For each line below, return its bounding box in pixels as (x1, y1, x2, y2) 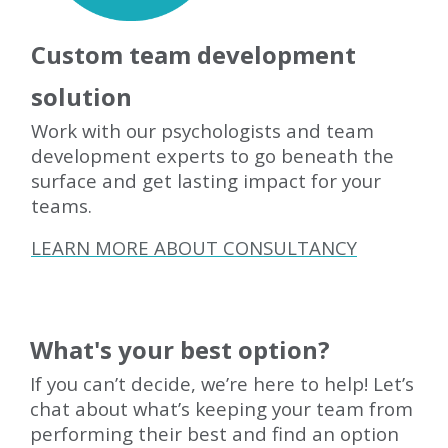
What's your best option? (30, 333, 330, 366)
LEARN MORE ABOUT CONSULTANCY (31, 235, 357, 260)
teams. (31, 193, 92, 218)
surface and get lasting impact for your (31, 168, 381, 193)
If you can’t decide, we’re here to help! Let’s (30, 371, 414, 396)
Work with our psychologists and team (31, 118, 374, 143)
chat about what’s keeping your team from (30, 396, 413, 421)
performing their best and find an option (30, 421, 399, 446)
